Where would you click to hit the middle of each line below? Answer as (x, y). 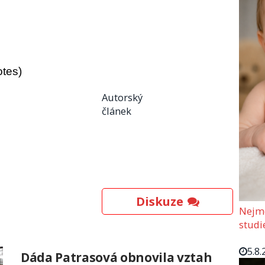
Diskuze (159, 202)
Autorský (122, 98)
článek (117, 111)
